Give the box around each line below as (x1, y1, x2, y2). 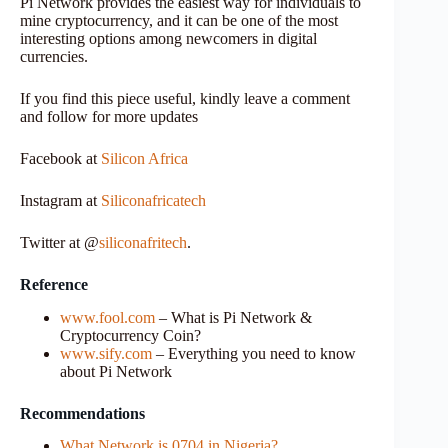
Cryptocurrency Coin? (60, 326, 201, 344)
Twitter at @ (20, 233, 99, 251)
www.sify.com (60, 344, 152, 362)
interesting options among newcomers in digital (20, 29, 317, 47)
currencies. (20, 47, 88, 65)
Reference (20, 275, 88, 293)
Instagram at (20, 191, 101, 209)
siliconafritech (99, 233, 187, 251)
